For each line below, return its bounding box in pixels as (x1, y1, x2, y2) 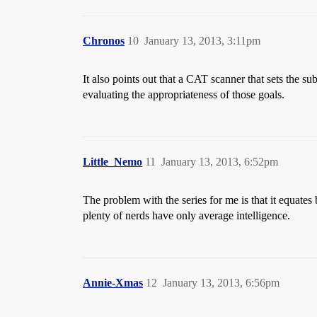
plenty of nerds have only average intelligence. (83, 209, 290, 222)
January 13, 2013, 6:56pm (163, 277, 279, 289)
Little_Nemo (83, 156, 142, 168)
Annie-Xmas (83, 277, 143, 289)
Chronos (83, 35, 125, 47)
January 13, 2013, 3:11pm (144, 35, 260, 47)
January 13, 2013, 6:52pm (161, 156, 278, 168)
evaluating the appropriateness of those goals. (83, 88, 284, 101)
